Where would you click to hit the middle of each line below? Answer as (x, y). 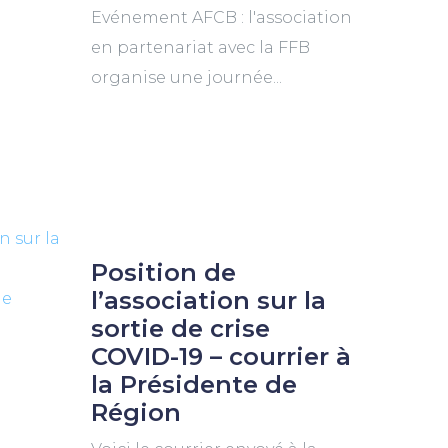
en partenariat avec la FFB (200, 47)
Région (135, 412)
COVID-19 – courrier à (220, 356)
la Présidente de (193, 384)
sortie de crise (180, 328)
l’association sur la (208, 300)
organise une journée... (186, 77)
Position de (163, 272)
